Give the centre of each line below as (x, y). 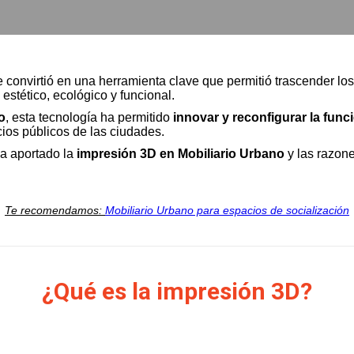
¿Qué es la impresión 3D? (177, 291)
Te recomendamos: (55, 210)
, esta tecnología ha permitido (89, 117)
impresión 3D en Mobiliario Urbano (181, 154)
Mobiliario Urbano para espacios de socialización (227, 210)
